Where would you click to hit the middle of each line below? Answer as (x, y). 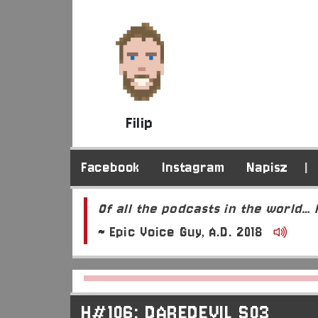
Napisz (268, 167)
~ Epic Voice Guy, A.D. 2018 (183, 232)
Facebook (111, 167)
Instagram (194, 167)
